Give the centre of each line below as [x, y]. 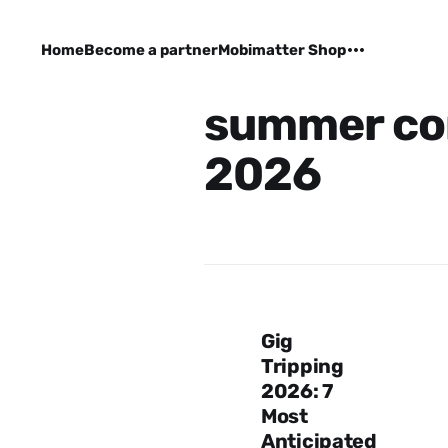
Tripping [302, 366]
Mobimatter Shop [281, 50]
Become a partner [150, 50]
